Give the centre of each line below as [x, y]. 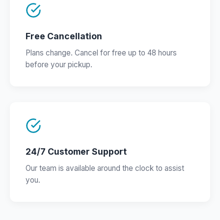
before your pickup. [59, 65]
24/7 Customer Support [76, 151]
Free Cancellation [64, 36]
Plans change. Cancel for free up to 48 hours [101, 53]
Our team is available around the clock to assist [105, 168]
